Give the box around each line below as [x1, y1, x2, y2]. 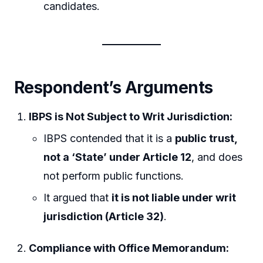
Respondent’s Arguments [14, 77, 213, 97]
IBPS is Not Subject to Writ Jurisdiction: [29, 110, 233, 123]
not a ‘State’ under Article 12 [43, 151, 192, 164]
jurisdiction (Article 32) [43, 210, 164, 223]
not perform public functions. [43, 170, 184, 183]
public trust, [175, 132, 238, 145]
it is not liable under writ [112, 191, 237, 204]
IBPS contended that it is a [43, 132, 176, 145]
